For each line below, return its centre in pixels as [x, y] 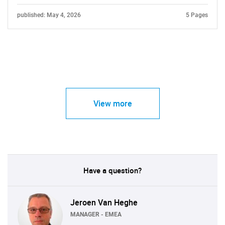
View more [113, 103]
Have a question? [113, 170]
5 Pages [197, 15]
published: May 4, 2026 [49, 15]
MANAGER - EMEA [96, 215]
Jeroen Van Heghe [104, 203]
